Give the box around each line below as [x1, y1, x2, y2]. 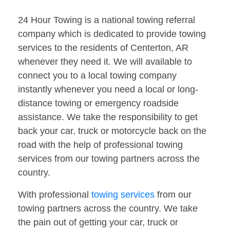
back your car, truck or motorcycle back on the [18, 126, 206, 137]
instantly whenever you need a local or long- [18, 84, 198, 95]
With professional [18, 189, 91, 200]
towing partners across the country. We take [18, 203, 198, 214]
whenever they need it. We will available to [18, 56, 192, 67]
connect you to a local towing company [18, 70, 177, 81]
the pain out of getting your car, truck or [18, 217, 178, 228]
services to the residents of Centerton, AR [18, 43, 188, 53]
